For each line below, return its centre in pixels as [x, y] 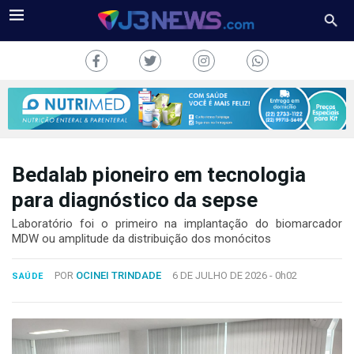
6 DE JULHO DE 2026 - [223, 275]
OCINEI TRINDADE [118, 275]
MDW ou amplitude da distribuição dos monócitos [141, 238]
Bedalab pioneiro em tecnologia [159, 174]
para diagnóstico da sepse [135, 200]
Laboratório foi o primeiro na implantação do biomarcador [177, 223]
